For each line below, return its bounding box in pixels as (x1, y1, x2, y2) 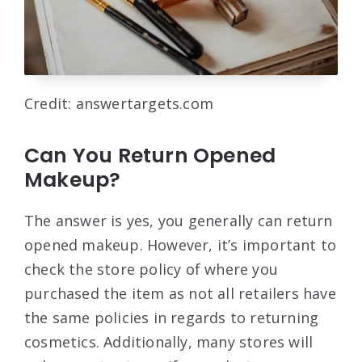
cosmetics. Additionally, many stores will (24, 331, 314, 351)
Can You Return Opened (24, 141, 276, 170)
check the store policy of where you (24, 259, 279, 279)
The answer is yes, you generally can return (24, 210, 333, 230)
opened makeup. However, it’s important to (24, 234, 337, 255)
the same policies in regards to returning (24, 307, 319, 327)
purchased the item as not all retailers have (24, 283, 336, 303)
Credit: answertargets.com (24, 93, 213, 113)
